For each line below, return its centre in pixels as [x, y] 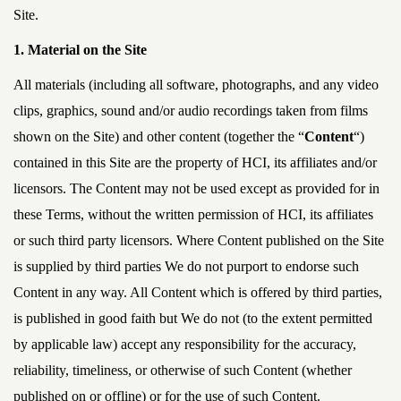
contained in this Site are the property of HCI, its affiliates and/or [195, 162]
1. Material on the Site [80, 50]
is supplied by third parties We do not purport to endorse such [186, 266]
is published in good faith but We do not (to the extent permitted [193, 318]
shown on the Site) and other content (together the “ [159, 137]
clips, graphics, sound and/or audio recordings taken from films [191, 111]
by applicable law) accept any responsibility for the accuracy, [185, 344]
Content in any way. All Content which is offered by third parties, [198, 292]
